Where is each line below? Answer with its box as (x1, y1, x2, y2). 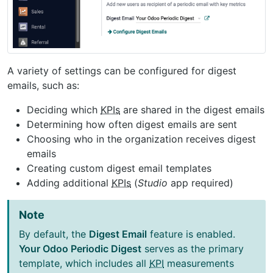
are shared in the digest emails (120, 103, 264, 116)
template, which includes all (19, 257, 149, 269)
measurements (164, 257, 234, 269)
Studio (138, 176, 168, 189)
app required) (168, 176, 233, 189)
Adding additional (27, 176, 112, 189)
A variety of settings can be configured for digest (7, 64, 236, 77)
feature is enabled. (147, 227, 235, 240)
